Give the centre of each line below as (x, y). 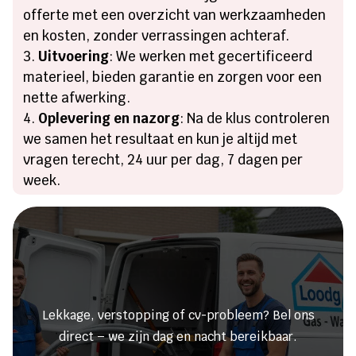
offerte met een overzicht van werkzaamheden (175, 15)
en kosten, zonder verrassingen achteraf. (157, 35)
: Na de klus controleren (255, 118)
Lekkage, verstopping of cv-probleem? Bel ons (178, 315)
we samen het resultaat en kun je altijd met (161, 139)
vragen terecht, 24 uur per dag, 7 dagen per (163, 159)
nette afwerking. (77, 97)
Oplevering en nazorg (109, 118)
